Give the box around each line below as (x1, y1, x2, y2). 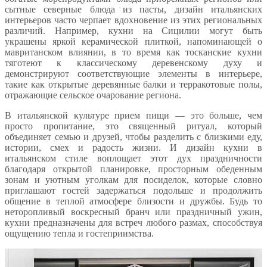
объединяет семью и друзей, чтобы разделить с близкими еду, (5, 132, 262, 142)
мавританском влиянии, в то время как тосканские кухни (5, 47, 262, 58)
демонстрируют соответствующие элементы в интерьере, (5, 69, 262, 79)
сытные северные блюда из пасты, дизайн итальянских (5, 4, 262, 15)
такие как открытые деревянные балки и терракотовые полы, (5, 79, 262, 90)
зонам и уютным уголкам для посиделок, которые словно (5, 175, 262, 185)
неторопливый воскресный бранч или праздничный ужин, (5, 207, 262, 218)
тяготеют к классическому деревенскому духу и (5, 58, 262, 69)
